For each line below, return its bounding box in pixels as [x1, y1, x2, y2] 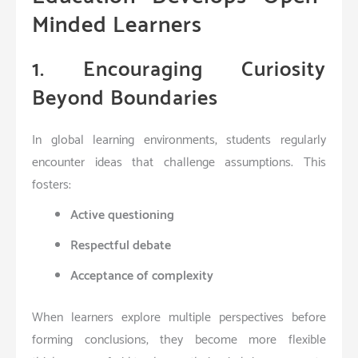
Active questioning [70, 204, 174, 226]
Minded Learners [32, 6, 202, 44]
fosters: [32, 173, 71, 196]
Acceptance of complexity [70, 265, 213, 287]
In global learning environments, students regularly [32, 129, 326, 151]
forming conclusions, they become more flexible [32, 328, 326, 351]
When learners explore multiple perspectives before [32, 306, 326, 328]
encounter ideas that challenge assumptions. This [32, 151, 326, 173]
